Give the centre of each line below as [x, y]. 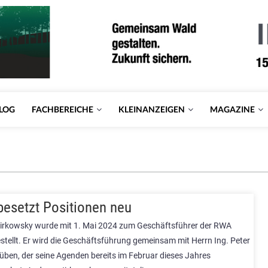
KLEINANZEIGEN [151, 109]
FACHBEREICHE [62, 109]
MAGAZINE [232, 109]
